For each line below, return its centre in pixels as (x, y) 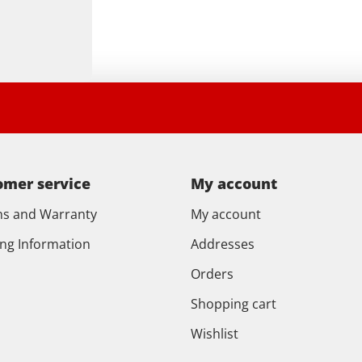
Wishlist (215, 334)
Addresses (223, 244)
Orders (212, 274)
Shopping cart (234, 304)
